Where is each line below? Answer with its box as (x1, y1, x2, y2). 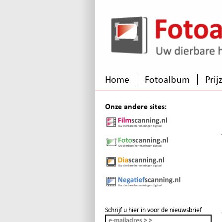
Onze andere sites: (105, 102, 166, 111)
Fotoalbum (145, 73, 190, 85)
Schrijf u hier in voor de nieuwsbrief (105, 206, 202, 214)
